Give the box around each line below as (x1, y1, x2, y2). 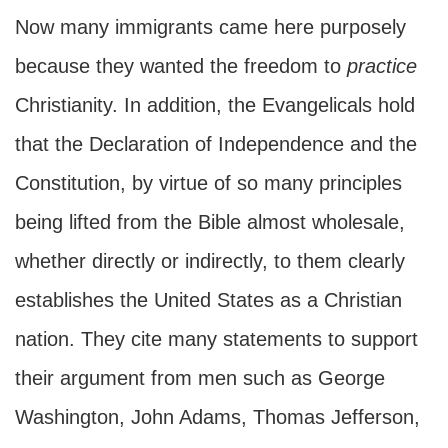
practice (347, 55, 417, 77)
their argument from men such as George (15, 367, 385, 389)
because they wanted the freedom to (15, 55, 347, 77)
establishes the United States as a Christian (15, 289, 402, 311)
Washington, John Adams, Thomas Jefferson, (15, 406, 420, 428)
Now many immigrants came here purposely (15, 16, 406, 38)
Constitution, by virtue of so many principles (15, 172, 402, 194)
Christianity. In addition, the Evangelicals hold (15, 94, 415, 116)
